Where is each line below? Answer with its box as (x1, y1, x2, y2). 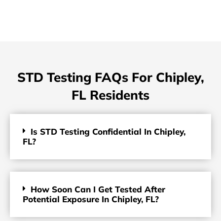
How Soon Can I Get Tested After (31, 184, 165, 195)
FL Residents (72, 87, 149, 104)
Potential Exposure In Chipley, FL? (23, 194, 159, 205)
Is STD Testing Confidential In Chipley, (31, 126, 185, 137)
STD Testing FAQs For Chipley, (17, 69, 204, 86)
